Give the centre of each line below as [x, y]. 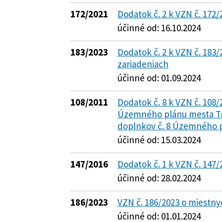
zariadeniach [143, 64]
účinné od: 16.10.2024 [159, 28]
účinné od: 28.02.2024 [159, 178]
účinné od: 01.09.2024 [159, 78]
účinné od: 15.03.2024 [159, 140]
